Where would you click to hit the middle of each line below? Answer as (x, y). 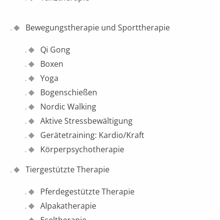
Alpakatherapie (69, 206)
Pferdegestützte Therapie (88, 191)
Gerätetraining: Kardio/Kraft (93, 135)
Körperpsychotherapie (82, 149)
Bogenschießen (69, 92)
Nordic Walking (69, 106)
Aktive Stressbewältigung (87, 121)
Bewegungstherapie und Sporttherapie (98, 27)
